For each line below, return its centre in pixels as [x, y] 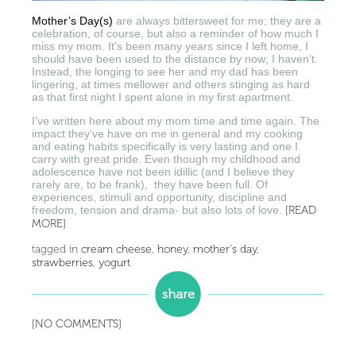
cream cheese [116, 249]
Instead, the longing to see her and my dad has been [165, 71]
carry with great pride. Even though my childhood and [166, 159]
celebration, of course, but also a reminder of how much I [175, 33]
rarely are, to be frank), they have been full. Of [150, 184]
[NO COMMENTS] [77, 323]
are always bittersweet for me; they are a [217, 20]
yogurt [114, 262]
